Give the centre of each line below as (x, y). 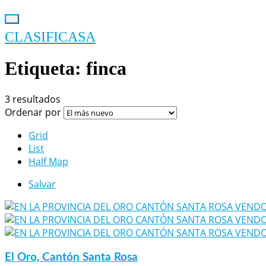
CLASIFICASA (50, 37)
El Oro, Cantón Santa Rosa (71, 257)
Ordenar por (34, 112)
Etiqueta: (45, 69)
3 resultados (33, 99)
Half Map (48, 161)
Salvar (42, 184)
